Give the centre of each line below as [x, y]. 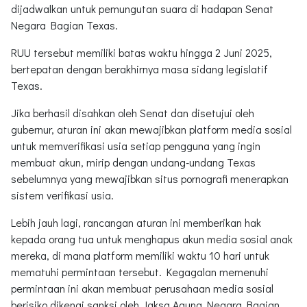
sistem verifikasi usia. [62, 195]
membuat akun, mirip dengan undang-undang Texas [133, 162]
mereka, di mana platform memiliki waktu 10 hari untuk [140, 255]
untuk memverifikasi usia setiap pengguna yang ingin [136, 145]
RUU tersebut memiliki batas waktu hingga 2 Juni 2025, [142, 52]
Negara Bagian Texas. [64, 25]
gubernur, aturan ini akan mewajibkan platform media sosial [151, 129]
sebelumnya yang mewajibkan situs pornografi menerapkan [150, 178]
